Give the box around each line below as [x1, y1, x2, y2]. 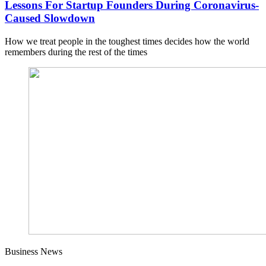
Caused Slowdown [5, 12, 95, 25]
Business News [5, 246, 62, 257]
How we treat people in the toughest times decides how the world [5, 36, 249, 47]
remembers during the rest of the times [5, 47, 147, 58]
